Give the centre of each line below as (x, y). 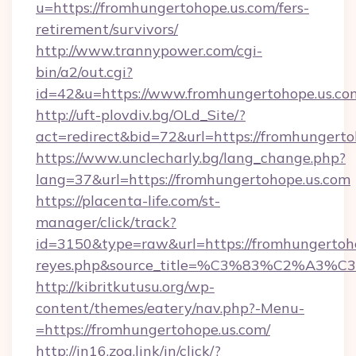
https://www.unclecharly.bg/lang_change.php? (191, 158)
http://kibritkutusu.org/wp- (125, 286)
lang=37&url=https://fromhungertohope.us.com (193, 179)
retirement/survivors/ (107, 29)
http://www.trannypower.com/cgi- (149, 50)
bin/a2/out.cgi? (84, 72)
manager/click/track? (106, 222)
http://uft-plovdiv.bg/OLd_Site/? (141, 115)
